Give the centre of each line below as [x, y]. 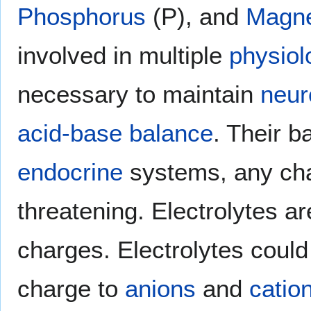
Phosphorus [82, 16]
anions [160, 288]
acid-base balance [115, 133]
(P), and [196, 16]
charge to [71, 288]
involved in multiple [123, 55]
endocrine [70, 171]
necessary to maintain [139, 94]
